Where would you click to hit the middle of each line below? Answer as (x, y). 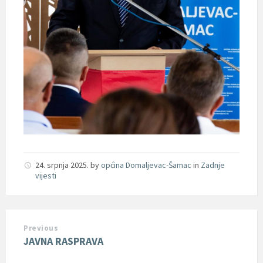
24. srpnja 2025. (63, 165)
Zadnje (213, 165)
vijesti (46, 175)
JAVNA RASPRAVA (63, 241)
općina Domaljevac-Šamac (146, 165)
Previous (41, 228)
